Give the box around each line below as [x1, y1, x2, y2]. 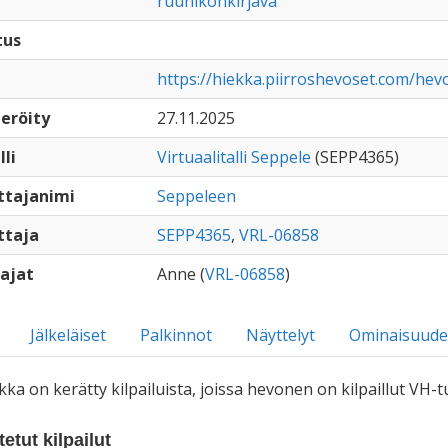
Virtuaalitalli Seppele [156, 146, 311, 168]
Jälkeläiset [29, 324, 106, 346]
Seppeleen [156, 185, 236, 207]
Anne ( [156, 263, 205, 285]
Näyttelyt [245, 324, 315, 346]
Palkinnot [139, 324, 212, 346]
